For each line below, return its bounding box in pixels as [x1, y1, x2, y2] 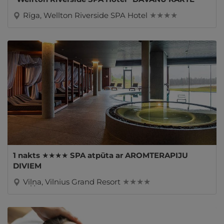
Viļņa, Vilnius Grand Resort [23, 176, 122, 186]
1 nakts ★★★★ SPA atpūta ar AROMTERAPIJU [13, 150, 188, 160]
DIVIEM [13, 160, 41, 170]
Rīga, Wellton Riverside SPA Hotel [23, 10, 149, 20]
